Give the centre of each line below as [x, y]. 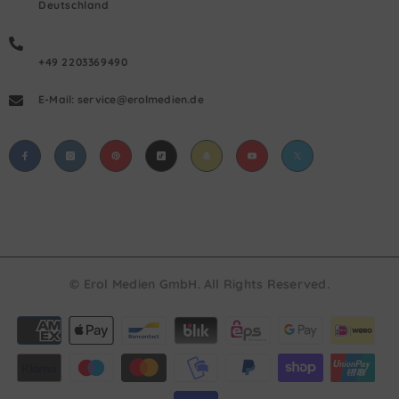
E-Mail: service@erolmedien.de [121, 99]
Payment [222, 318]
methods [221, 334]
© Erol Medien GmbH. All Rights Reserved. [199, 284]
